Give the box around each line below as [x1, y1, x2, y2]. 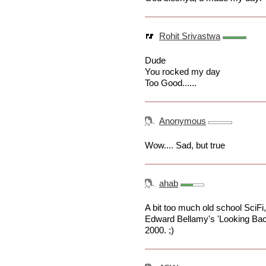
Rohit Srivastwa [159, 31, 220, 42]
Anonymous [159, 116, 206, 126]
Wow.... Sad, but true [145, 140, 225, 151]
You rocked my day [145, 66, 220, 77]
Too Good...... [145, 78, 197, 88]
